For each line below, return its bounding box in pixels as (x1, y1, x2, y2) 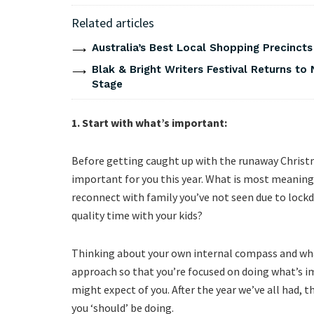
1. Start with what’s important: (71, 116, 227, 130)
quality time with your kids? (71, 208, 203, 223)
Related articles (71, 15, 154, 32)
